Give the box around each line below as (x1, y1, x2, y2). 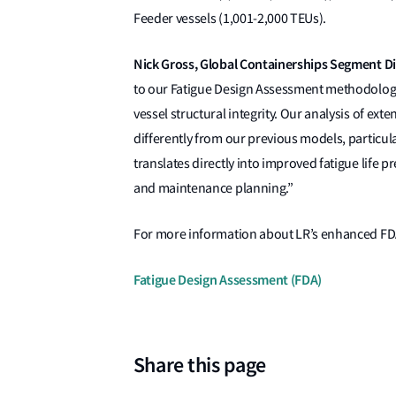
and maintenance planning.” (133, 179, 293, 197)
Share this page (133, 350, 266, 379)
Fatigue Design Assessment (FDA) (133, 270, 323, 289)
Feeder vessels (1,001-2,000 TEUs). (133, 9, 327, 27)
